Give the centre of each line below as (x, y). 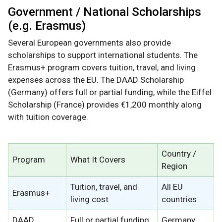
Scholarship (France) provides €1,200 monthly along (105, 105)
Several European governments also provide (89, 43)
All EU (172, 187)
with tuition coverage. (48, 117)
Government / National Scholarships (105, 12)
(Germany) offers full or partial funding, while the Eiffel (110, 92)
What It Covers (98, 160)
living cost (89, 199)
